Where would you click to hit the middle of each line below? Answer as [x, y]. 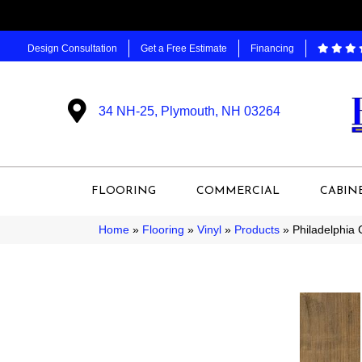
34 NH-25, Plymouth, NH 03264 [190, 112]
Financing [272, 48]
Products [257, 229]
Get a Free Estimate [184, 48]
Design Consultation [72, 48]
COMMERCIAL [238, 191]
